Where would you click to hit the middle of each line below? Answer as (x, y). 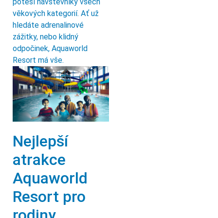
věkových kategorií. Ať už (56, 14)
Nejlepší (40, 141)
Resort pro (49, 197)
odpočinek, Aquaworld (50, 49)
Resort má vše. (38, 60)
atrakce (39, 160)
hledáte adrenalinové (48, 25)
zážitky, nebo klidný (45, 37)
